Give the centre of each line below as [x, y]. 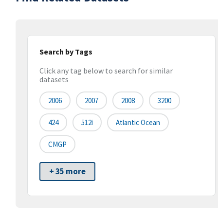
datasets [54, 80]
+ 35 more [67, 172]
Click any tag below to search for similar [106, 71]
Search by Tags [66, 52]
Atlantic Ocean [138, 123]
